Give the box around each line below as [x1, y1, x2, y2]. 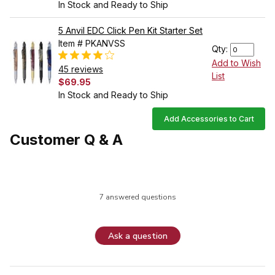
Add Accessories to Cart [163, 114, 254, 124]
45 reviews [58, 64, 103, 75]
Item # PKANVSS [58, 38, 125, 49]
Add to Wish [212, 58, 261, 69]
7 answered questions [99, 192, 176, 203]
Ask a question [108, 230, 168, 242]
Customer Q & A [10, 131, 123, 149]
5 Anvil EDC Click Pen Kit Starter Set [58, 25, 203, 36]
